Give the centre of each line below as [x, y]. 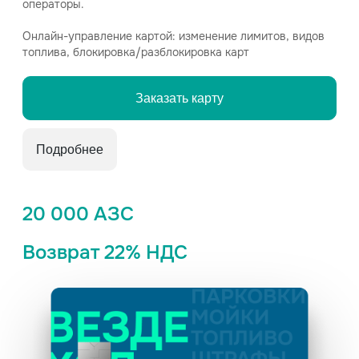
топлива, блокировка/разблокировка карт [136, 52]
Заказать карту [179, 98]
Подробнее [70, 149]
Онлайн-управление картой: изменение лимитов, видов [173, 36]
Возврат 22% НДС [105, 252]
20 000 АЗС [78, 214]
